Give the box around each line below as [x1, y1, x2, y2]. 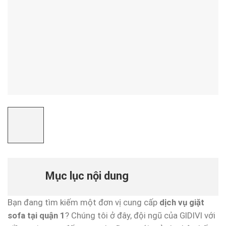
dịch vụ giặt [159, 197, 204, 207]
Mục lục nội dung [45, 169, 129, 183]
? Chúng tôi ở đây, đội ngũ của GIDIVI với [65, 210, 215, 220]
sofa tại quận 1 [8, 210, 65, 220]
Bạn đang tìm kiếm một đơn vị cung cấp [8, 197, 159, 207]
